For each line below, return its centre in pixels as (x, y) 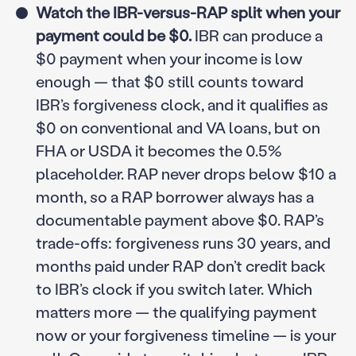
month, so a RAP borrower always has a (174, 196)
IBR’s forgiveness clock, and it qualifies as (182, 104)
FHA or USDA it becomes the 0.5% (159, 150)
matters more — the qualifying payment (176, 311)
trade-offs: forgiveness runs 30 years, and (183, 242)
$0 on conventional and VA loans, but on (178, 127)
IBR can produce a (257, 35)
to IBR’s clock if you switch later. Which (174, 288)
